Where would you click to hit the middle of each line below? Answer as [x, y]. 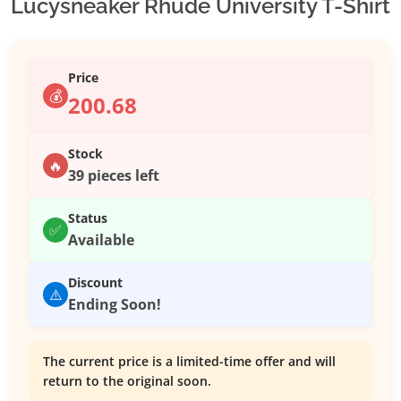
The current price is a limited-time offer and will [189, 362]
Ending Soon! [115, 305]
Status [88, 218]
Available [101, 240]
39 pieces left [114, 176]
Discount [95, 283]
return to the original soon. [127, 381]
